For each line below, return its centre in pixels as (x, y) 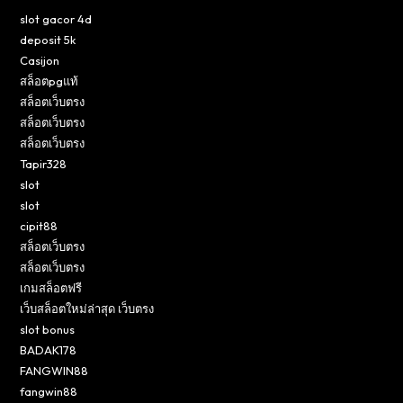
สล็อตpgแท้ (49, 81)
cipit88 (39, 225)
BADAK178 (49, 349)
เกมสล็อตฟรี (51, 287)
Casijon (40, 60)
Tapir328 (44, 163)
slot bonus (48, 329)
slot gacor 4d (56, 18)
